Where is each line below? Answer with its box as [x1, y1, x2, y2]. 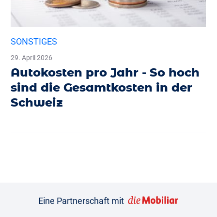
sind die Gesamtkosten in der [11, 80, 193, 94]
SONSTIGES [11, 36, 58, 46]
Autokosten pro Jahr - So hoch [11, 65, 200, 79]
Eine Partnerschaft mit [38, 195, 124, 206]
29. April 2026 [11, 53, 53, 62]
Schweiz [11, 95, 63, 109]
